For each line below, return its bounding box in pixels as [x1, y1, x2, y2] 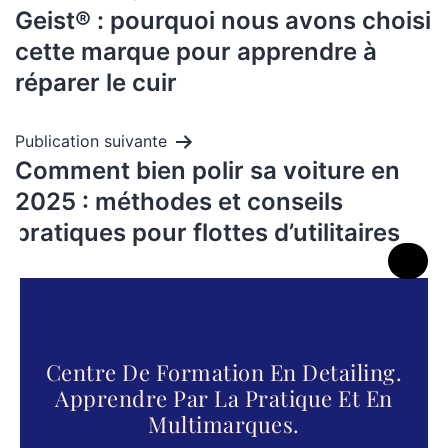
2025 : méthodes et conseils [15, 187, 343, 217]
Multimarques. [148, 409, 300, 440]
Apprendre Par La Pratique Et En [55, 383, 393, 414]
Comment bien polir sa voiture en [15, 156, 400, 186]
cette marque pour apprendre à [15, 37, 377, 67]
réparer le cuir [15, 68, 177, 98]
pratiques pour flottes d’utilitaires [15, 218, 400, 248]
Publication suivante [15, 131, 167, 152]
